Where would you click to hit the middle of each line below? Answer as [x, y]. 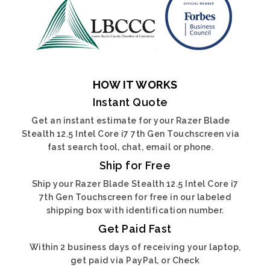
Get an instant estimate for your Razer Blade [130, 121]
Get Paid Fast [135, 229]
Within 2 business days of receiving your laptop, [135, 247]
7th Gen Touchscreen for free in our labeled [135, 197]
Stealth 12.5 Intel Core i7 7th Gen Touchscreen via [130, 134]
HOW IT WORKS [135, 85]
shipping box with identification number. [135, 210]
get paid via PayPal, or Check [135, 260]
